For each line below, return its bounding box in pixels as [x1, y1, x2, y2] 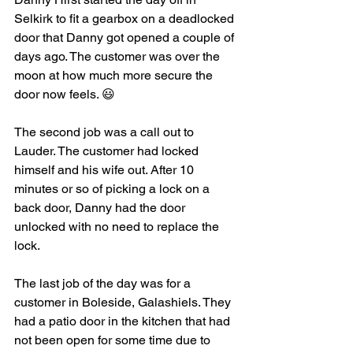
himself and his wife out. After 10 [14, 162, 197, 177]
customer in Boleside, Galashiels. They [14, 295, 234, 310]
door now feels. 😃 [14, 87, 115, 102]
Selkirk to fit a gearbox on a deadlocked [14, 11, 237, 26]
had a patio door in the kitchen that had [14, 314, 233, 329]
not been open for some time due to [14, 333, 214, 347]
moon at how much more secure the [14, 68, 216, 83]
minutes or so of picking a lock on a [14, 181, 213, 196]
